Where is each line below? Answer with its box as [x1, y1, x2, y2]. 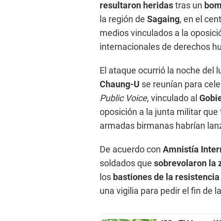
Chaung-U [100, 79, 140, 90]
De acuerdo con [100, 144, 163, 155]
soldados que [100, 158, 154, 169]
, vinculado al [147, 93, 199, 104]
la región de [100, 14, 147, 25]
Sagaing [147, 14, 180, 25]
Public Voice [100, 93, 147, 104]
